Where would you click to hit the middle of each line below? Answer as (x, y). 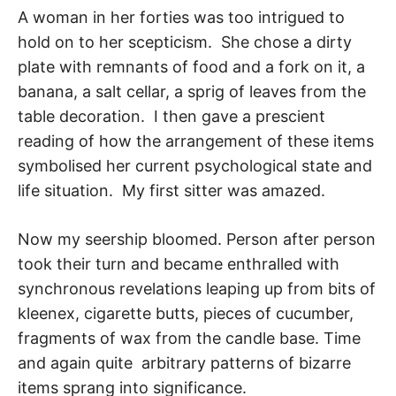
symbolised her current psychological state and (195, 166)
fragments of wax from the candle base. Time (189, 339)
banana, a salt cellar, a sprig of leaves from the (192, 92)
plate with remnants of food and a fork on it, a (191, 67)
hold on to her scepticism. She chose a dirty (185, 42)
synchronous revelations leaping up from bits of (197, 289)
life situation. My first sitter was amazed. (171, 191)
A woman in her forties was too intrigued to (181, 18)
